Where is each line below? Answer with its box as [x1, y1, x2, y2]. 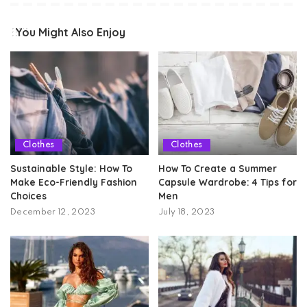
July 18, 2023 [158, 208, 215, 217]
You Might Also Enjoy [15, 25, 125, 39]
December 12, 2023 [10, 208, 95, 217]
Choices [10, 190, 47, 201]
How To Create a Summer [158, 162, 277, 174]
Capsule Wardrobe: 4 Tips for [158, 176, 297, 188]
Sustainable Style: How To [10, 162, 132, 174]
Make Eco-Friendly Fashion [10, 176, 137, 188]
